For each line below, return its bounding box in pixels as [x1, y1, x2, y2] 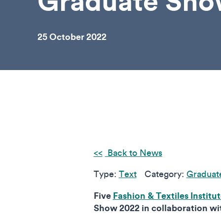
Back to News [105, 147, 162, 158]
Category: [144, 168, 186, 180]
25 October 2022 [37, 31, 107, 42]
